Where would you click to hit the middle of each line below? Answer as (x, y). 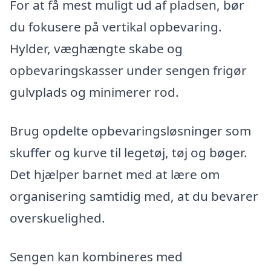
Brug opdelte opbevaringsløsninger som (130, 131)
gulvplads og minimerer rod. (94, 92)
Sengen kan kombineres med (96, 256)
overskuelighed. (57, 218)
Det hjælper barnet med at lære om (115, 175)
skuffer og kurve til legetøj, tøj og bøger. (129, 153)
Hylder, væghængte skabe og (96, 49)
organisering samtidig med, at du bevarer (134, 196)
